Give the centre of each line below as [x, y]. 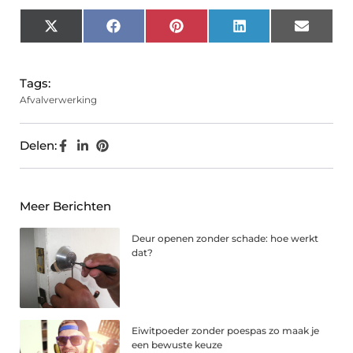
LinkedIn [271, 32]
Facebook [149, 32]
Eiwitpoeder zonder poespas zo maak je [226, 331]
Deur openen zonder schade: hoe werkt [225, 239]
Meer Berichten [65, 206]
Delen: [38, 146]
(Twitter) [82, 43]
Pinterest [210, 32]
